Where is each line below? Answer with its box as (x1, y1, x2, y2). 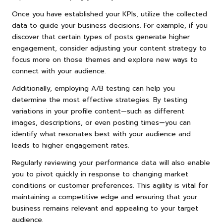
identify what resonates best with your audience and (12, 128, 191, 139)
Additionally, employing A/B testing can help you (12, 83, 175, 94)
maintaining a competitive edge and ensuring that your (12, 191, 197, 202)
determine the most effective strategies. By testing (12, 94, 187, 105)
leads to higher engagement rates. (12, 140, 129, 151)
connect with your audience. (12, 65, 106, 76)
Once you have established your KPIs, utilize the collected (12, 8, 207, 19)
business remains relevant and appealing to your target (12, 203, 198, 214)
